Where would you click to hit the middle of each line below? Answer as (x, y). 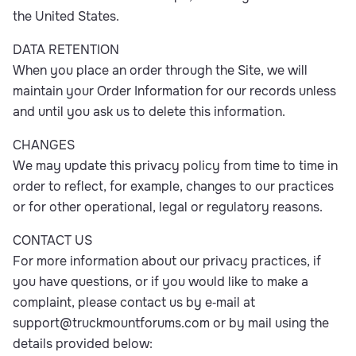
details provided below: (83, 344)
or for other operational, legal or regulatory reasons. (168, 207)
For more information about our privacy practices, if (167, 261)
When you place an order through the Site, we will (160, 70)
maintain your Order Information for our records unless (174, 91)
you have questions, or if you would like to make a (161, 282)
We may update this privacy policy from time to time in (175, 166)
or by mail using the (269, 323)
